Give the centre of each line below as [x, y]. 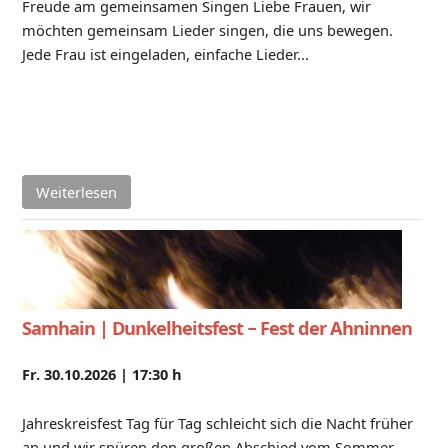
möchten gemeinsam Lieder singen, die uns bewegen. [207, 30]
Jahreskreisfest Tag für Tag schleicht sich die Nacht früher [217, 423]
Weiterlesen [76, 192]
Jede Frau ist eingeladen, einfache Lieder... [165, 54]
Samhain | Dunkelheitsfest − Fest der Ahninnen [216, 328]
